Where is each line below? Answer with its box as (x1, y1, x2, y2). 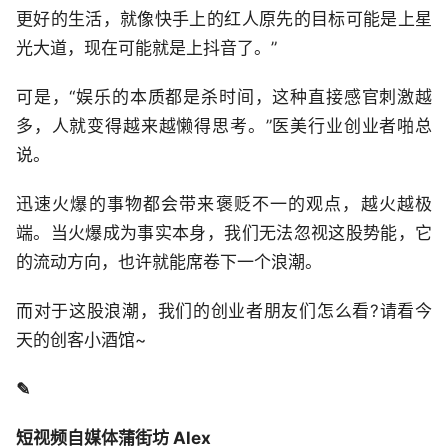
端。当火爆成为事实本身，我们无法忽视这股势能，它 (16, 223, 432, 244)
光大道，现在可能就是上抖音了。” (16, 38, 277, 59)
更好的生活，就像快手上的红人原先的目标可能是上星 (16, 9, 432, 30)
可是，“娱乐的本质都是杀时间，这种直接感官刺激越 (16, 87, 432, 108)
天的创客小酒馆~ (16, 330, 146, 351)
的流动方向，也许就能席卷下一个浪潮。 (16, 252, 322, 273)
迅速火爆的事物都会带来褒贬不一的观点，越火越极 (16, 194, 432, 215)
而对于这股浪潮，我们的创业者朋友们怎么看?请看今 (16, 301, 432, 322)
